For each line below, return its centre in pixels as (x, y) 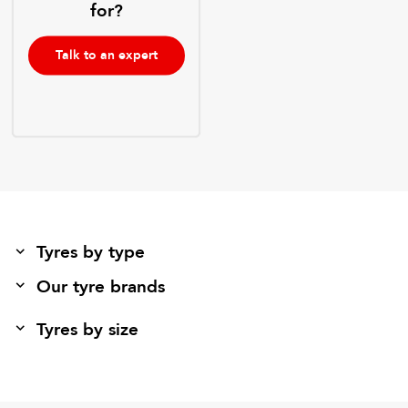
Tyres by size (88, 329)
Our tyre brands (101, 286)
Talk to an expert (106, 55)
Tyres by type (91, 252)
